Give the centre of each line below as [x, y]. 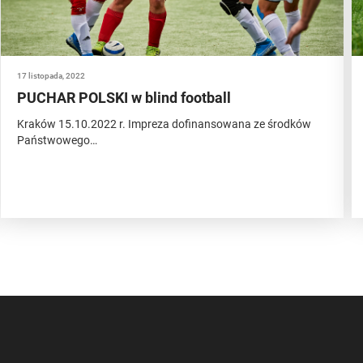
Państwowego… [57, 140]
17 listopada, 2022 [51, 76]
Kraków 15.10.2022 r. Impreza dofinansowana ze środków [164, 124]
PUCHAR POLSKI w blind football [124, 98]
